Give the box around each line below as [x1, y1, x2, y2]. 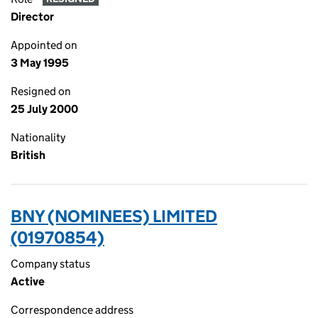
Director [11, 10, 54, 23]
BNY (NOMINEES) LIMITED [11, 206, 217, 226]
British [11, 148, 45, 162]
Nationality [11, 131, 65, 144]
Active [11, 275, 45, 288]
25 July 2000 [11, 102, 78, 116]
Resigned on [11, 84, 71, 98]
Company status [11, 257, 90, 270]
